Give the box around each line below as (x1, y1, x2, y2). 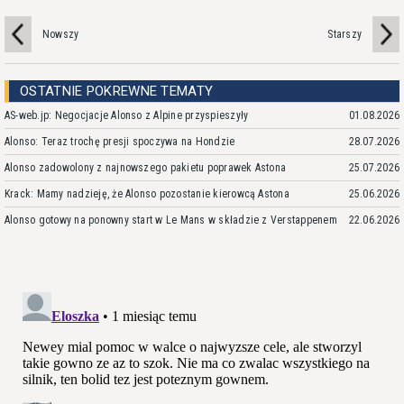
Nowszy (42, 27, 79, 41)
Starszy (327, 27, 362, 41)
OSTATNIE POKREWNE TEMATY (20, 82, 214, 99)
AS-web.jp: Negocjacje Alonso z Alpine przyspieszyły (5, 108, 249, 122)
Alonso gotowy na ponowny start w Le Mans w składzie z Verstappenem (5, 213, 337, 226)
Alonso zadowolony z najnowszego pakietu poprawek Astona (5, 161, 287, 174)
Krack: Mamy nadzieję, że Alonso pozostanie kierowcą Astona (5, 187, 289, 200)
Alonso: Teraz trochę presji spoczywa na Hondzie (5, 134, 235, 148)
